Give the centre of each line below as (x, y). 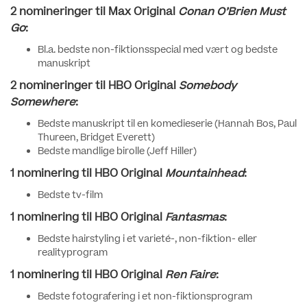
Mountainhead (205, 173)
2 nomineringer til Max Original (94, 12)
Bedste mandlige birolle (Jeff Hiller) (117, 151)
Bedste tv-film (70, 195)
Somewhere (43, 102)
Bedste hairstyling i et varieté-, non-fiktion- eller (147, 239)
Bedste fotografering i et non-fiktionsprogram (145, 297)
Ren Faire (191, 275)
